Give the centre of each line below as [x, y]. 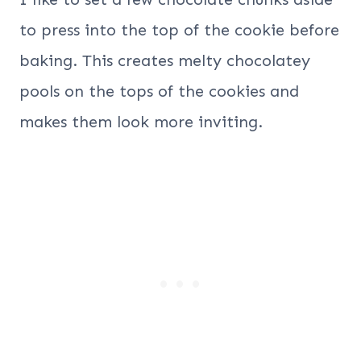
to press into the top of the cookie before [179, 29]
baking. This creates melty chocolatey [165, 60]
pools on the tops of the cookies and [159, 91]
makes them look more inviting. [141, 121]
